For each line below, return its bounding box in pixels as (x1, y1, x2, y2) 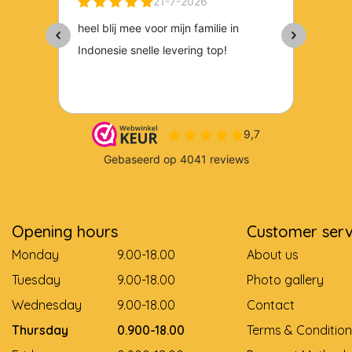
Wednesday (12, 297, 82, 313)
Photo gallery (246, 272, 324, 288)
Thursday (12, 322, 68, 338)
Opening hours (12, 222, 118, 241)
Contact (246, 297, 295, 313)
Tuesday (12, 272, 60, 288)
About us (246, 247, 299, 262)
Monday (12, 247, 59, 262)
